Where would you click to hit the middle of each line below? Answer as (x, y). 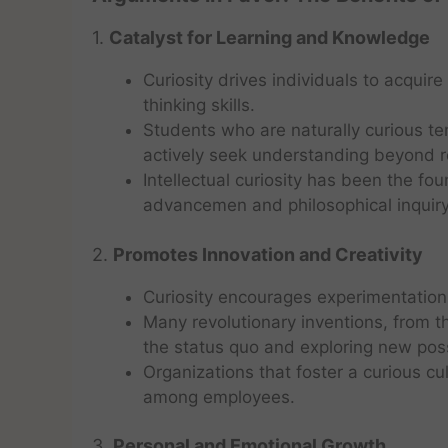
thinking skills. (199, 105)
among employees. (219, 396)
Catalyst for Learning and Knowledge (269, 37)
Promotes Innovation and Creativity (268, 254)
